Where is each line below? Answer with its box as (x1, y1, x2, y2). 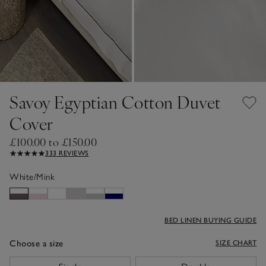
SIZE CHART (216, 238, 256, 247)
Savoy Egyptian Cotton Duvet (9, 90, 221, 113)
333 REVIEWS (45, 148, 89, 157)
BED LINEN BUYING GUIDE (164, 216, 256, 224)
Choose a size (9, 237, 64, 249)
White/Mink (9, 171, 55, 182)
